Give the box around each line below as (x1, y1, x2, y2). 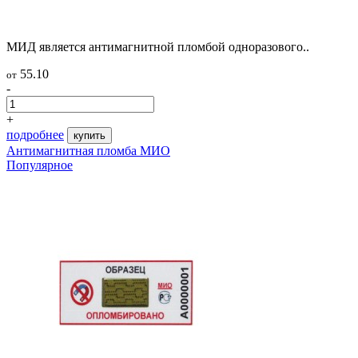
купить (74, 129, 105, 141)
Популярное (6, 157, 73, 172)
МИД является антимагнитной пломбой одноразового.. (6, 39, 309, 54)
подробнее (6, 127, 64, 141)
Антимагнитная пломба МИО (6, 143, 170, 157)
